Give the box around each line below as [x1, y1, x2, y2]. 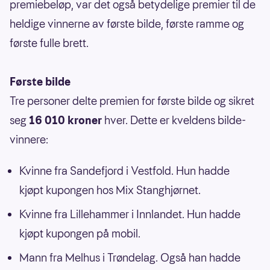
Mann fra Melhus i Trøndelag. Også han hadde [19, 250, 240, 265]
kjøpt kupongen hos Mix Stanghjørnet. [19, 182, 201, 198]
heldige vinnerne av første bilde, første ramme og [10, 16, 244, 31]
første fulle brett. [10, 35, 89, 51]
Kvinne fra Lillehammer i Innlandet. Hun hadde [19, 206, 240, 222]
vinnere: [10, 131, 48, 147]
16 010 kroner [29, 112, 104, 128]
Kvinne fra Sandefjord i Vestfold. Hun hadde [19, 163, 230, 178]
